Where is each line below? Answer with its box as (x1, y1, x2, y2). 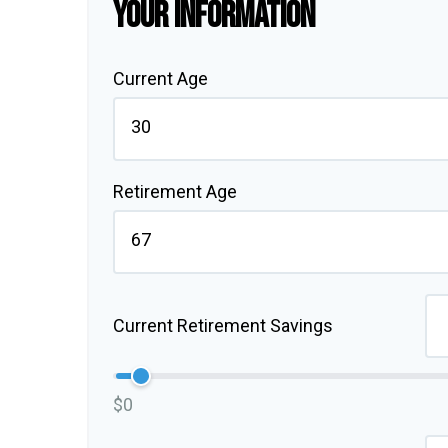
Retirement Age (113, 180, 237, 202)
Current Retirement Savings (113, 315, 333, 337)
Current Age (113, 67, 208, 89)
